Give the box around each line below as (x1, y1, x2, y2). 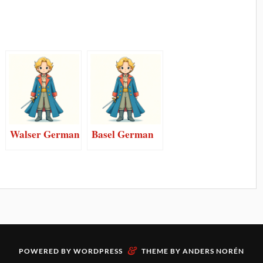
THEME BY (141, 246, 183, 255)
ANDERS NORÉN (183, 246, 244, 255)
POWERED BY (19, 246, 73, 255)
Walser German (10, 126, 80, 141)
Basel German (92, 126, 154, 141)
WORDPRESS (73, 246, 123, 255)
